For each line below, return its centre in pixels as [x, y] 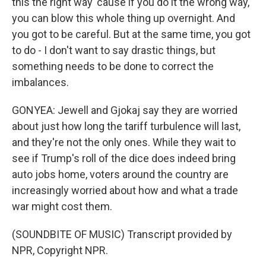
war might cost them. [62, 206]
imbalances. [40, 82]
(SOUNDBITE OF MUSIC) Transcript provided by [122, 234]
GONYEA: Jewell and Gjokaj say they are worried [125, 110]
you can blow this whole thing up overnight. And [123, 18]
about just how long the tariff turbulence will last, [126, 126]
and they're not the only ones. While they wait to [124, 142]
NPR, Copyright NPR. [60, 250]
